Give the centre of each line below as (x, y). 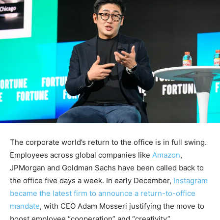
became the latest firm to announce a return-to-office (103, 193)
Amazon (166, 155)
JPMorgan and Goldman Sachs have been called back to (107, 168)
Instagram (191, 181)
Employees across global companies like (81, 155)
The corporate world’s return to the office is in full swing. (108, 142)
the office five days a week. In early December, (92, 181)
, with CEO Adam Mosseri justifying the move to (122, 206)
